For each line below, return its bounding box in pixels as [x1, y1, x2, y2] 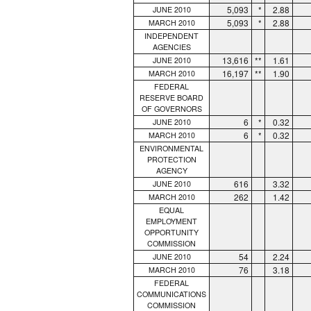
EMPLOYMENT [146, 215, 197, 226]
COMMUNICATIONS [137, 288, 206, 299]
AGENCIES [152, 41, 191, 52]
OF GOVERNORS [141, 103, 202, 114]
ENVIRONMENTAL [140, 142, 203, 153]
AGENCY [155, 165, 187, 176]
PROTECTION [146, 153, 196, 165]
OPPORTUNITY [144, 226, 199, 237]
